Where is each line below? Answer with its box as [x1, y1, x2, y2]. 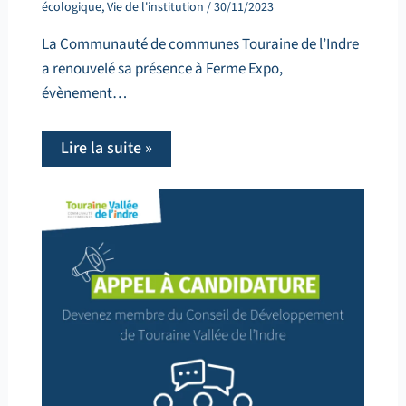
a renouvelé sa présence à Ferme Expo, [41, 57, 283, 80]
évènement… [41, 82, 127, 104]
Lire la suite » [60, 136, 152, 159]
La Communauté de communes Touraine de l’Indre [41, 33, 359, 55]
